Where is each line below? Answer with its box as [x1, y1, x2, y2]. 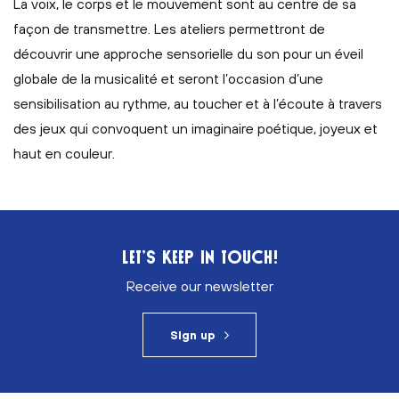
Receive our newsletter [126, 278, 273, 294]
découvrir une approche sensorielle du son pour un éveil [13, 45, 363, 61]
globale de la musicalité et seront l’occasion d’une [13, 70, 323, 86]
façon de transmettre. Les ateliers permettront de [13, 20, 325, 37]
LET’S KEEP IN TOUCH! [121, 246, 278, 268]
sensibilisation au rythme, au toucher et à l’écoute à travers [13, 95, 382, 111]
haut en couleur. [13, 145, 115, 161]
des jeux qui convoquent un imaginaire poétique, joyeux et [13, 120, 378, 136]
